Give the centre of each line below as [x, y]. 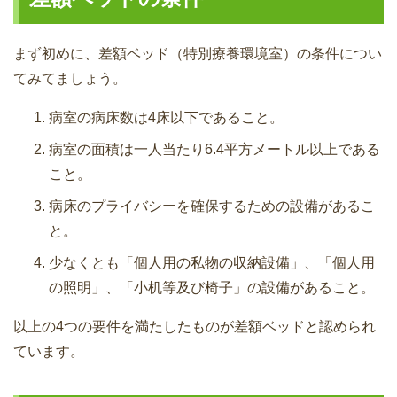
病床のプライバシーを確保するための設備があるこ [212, 206]
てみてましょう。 [70, 78]
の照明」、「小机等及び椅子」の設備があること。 [212, 287]
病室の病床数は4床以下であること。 [166, 117]
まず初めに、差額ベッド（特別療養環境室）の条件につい [198, 53]
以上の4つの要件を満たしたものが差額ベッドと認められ [195, 326]
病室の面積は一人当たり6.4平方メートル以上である [214, 149]
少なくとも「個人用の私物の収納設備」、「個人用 [212, 262]
